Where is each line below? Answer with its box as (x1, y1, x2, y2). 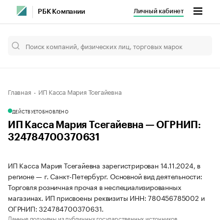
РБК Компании (38, 8, 85, 15)
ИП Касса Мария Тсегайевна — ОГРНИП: (8, 120, 201, 130)
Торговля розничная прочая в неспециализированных (8, 181, 181, 192)
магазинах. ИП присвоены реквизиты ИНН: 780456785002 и (8, 192, 205, 203)
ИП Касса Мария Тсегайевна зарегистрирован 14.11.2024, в (8, 160, 200, 170)
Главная (8, 86, 31, 96)
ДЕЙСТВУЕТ (12, 108, 39, 114)
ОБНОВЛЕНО (38, 108, 68, 114)
